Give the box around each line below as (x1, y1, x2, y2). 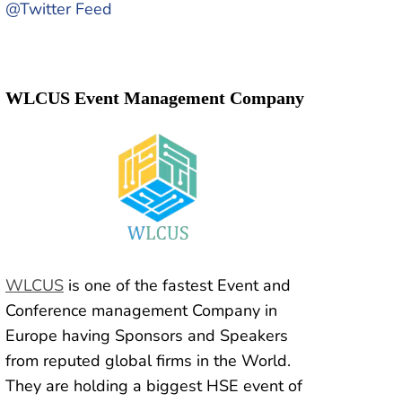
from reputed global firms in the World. (5, 350, 291, 372)
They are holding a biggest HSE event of (5, 375, 302, 398)
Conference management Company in (5, 300, 277, 322)
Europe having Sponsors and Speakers (5, 325, 288, 347)
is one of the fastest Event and (64, 275, 291, 297)
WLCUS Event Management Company (5, 87, 304, 108)
